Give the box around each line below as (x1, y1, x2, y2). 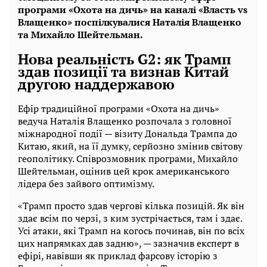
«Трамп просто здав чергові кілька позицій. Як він (18, 198, 244, 212)
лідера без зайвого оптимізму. (18, 176, 154, 190)
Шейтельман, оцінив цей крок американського (18, 164, 229, 178)
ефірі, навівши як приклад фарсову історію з (18, 249, 218, 262)
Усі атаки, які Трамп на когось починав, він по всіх (18, 223, 244, 237)
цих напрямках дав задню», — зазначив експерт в (18, 236, 239, 250)
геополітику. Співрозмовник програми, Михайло (18, 151, 238, 165)
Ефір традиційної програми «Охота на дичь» (18, 101, 219, 115)
